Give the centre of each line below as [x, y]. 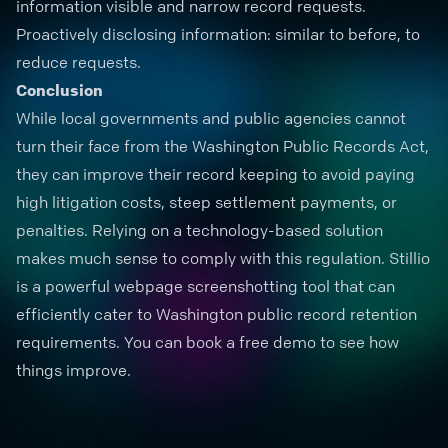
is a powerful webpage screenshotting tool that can [205, 286]
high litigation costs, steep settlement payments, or [206, 202]
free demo [277, 342]
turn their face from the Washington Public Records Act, [222, 146]
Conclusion [59, 90]
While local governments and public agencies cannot [211, 118]
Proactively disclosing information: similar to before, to [218, 34]
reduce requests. [78, 62]
